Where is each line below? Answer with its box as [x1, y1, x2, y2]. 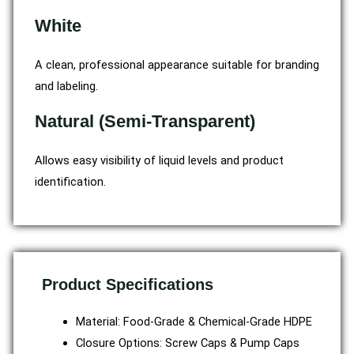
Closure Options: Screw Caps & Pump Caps [76, 336, 300, 351]
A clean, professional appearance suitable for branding [35, 57, 319, 72]
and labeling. [35, 78, 98, 93]
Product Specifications [41, 276, 213, 294]
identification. [35, 174, 106, 189]
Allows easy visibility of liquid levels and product [35, 153, 284, 168]
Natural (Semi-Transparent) [35, 111, 255, 131]
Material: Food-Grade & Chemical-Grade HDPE [76, 314, 313, 330]
